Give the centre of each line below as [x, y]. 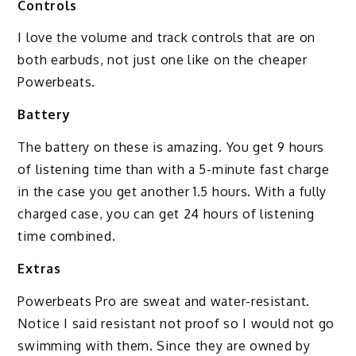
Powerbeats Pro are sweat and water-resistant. [164, 301]
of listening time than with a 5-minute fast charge [174, 170]
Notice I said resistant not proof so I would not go [176, 323]
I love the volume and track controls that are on [167, 38]
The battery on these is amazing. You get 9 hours [171, 147]
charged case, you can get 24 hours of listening [166, 214]
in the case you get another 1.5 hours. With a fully [172, 192]
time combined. [67, 236]
